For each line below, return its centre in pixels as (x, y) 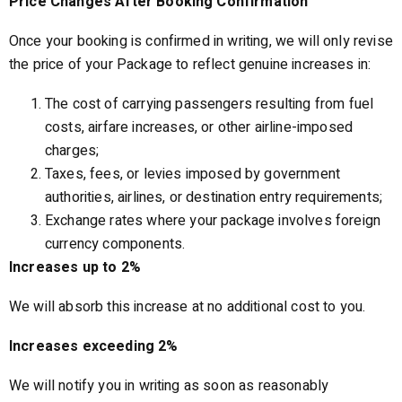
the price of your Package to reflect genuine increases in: (190, 65)
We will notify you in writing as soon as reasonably (169, 386)
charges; (72, 151)
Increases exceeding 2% (94, 346)
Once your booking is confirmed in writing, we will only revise (201, 41)
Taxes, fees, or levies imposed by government (193, 174)
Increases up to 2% (75, 267)
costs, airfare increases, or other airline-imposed (199, 127)
